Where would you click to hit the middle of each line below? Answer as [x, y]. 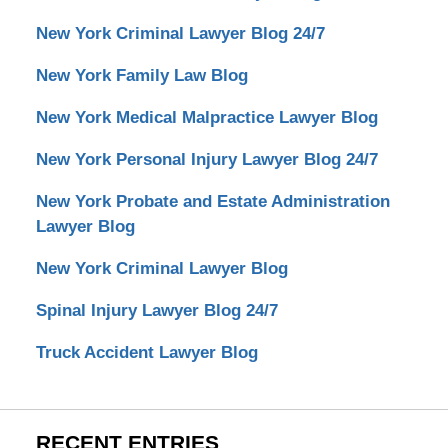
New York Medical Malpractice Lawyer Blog [206, 117]
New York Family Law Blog [141, 75]
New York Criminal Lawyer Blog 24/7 [180, 33]
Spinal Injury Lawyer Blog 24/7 [156, 310]
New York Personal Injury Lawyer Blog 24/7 [206, 159]
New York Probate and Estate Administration [212, 201]
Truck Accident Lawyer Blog [146, 352]
